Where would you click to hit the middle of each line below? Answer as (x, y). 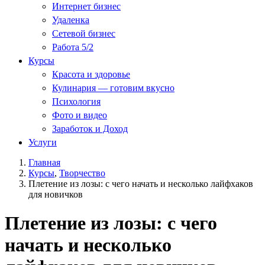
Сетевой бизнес (84, 33)
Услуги (43, 142)
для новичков (56, 194)
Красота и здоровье (91, 74)
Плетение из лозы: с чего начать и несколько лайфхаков (141, 183)
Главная (44, 162)
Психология (76, 101)
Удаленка (71, 20)
